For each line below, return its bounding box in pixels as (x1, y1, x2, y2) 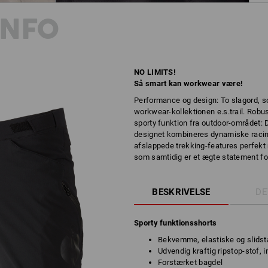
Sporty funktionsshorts (134, 218, 217, 227)
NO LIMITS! (134, 68, 176, 77)
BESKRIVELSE (152, 187, 211, 197)
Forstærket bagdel (158, 258, 223, 267)
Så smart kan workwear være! (134, 79, 243, 88)
